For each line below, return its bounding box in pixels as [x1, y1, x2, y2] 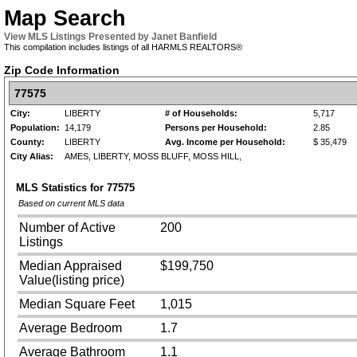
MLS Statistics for [15, 182, 107, 194]
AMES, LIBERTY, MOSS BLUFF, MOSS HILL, [65, 151, 241, 161]
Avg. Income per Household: [165, 137, 285, 147]
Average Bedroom [18, 321, 122, 335]
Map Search [4, 6, 126, 30]
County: [10, 137, 45, 147]
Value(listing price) [18, 273, 124, 287]
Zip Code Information [4, 64, 120, 76]
